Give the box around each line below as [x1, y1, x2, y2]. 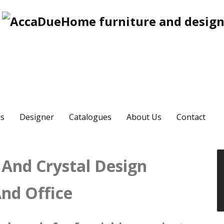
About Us [126, 111, 161, 122]
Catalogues [69, 111, 111, 122]
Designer [19, 111, 54, 122]
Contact [176, 111, 205, 122]
